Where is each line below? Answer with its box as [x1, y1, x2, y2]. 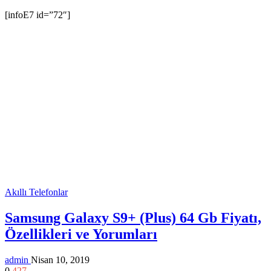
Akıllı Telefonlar [5, 187, 68, 198]
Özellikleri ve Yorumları [5, 226, 157, 242]
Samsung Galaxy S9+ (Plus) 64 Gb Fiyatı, [5, 209, 261, 226]
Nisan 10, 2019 [31, 254, 90, 265]
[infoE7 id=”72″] [5, 10, 70, 21]
